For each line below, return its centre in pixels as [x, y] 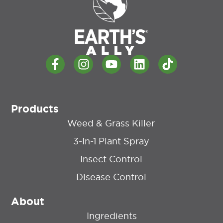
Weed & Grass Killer [111, 123]
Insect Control [111, 159]
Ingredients [111, 216]
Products [35, 109]
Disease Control [111, 177]
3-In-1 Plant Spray [111, 141]
